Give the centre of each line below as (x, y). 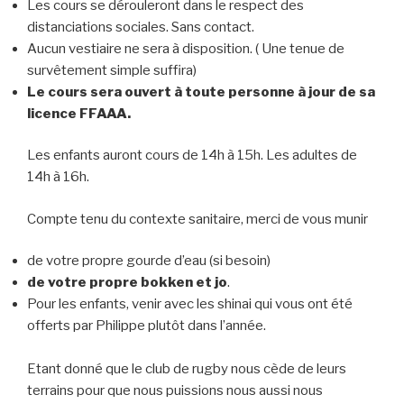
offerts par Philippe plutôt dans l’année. (147, 326)
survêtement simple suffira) (112, 70)
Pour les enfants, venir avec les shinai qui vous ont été (190, 304)
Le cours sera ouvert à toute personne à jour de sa (201, 92)
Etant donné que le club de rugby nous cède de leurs (187, 369)
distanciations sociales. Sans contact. (141, 27)
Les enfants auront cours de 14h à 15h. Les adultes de (192, 156)
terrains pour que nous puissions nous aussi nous (175, 391)
